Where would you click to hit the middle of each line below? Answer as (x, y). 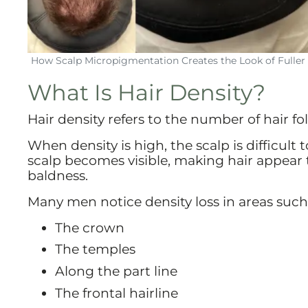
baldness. (58, 175)
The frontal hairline (117, 293)
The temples (95, 249)
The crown (90, 227)
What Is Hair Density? (146, 92)
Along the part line (116, 271)
